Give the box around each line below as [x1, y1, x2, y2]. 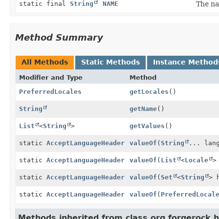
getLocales [130, 88, 169, 95]
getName [130, 105, 157, 112]
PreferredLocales [19, 88, 82, 95]
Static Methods [81, 58, 140, 66]
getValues [130, 122, 165, 130]
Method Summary [15, 32, 103, 43]
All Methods [22, 58, 68, 66]
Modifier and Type [19, 73, 83, 81]
